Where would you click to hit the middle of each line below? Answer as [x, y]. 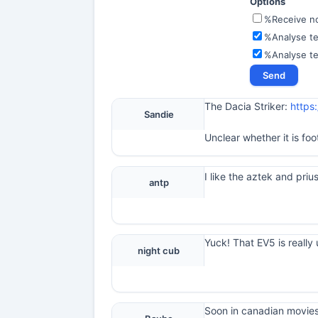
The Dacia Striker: [247, 106]
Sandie [159, 114]
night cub [159, 251]
